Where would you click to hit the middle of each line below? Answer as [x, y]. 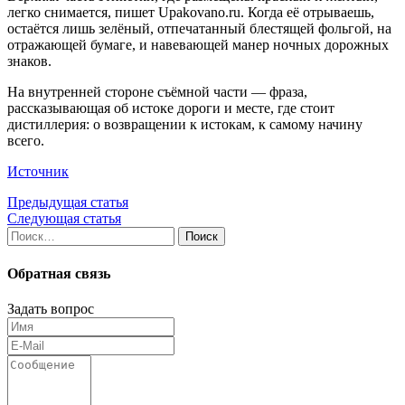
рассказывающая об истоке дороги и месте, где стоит [171, 108]
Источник [38, 172]
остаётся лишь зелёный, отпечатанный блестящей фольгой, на [199, 29]
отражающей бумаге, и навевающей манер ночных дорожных [198, 45]
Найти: [28, 234]
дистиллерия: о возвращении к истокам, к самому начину [185, 125]
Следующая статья [64, 219]
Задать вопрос [51, 308]
